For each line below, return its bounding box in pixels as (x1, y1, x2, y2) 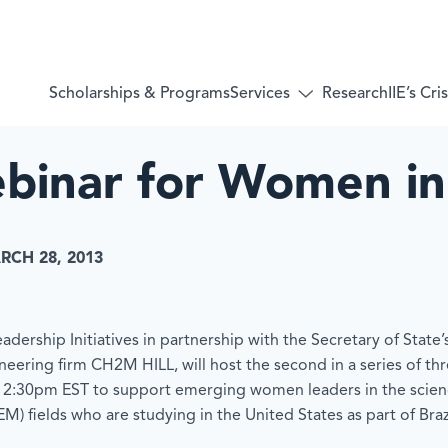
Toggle (305, 101, 355, 118)
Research (322, 86, 388, 102)
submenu (305, 119, 372, 136)
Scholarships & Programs (49, 86, 230, 102)
